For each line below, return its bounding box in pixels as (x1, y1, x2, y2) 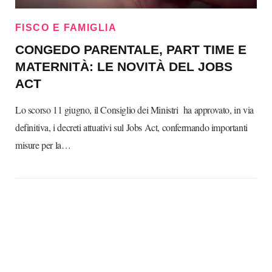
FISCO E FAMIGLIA (15, 22, 117, 33)
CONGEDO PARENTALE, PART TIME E (15, 42, 246, 56)
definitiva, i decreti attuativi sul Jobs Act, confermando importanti (15, 121, 248, 134)
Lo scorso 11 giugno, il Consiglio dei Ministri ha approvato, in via (15, 103, 254, 116)
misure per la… (15, 138, 71, 151)
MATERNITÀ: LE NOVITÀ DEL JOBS (15, 59, 233, 73)
